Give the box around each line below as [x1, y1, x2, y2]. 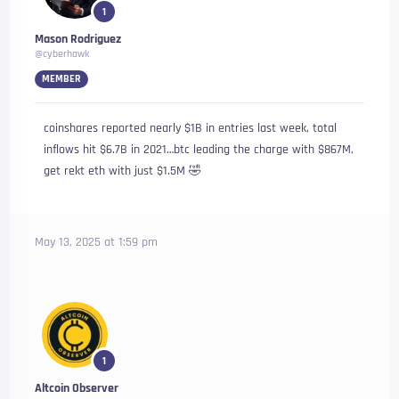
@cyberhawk [35, 47, 90, 61]
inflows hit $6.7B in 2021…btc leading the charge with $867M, [44, 142, 354, 158]
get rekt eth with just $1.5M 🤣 [44, 163, 202, 179]
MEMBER [42, 72, 82, 85]
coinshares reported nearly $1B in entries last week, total [44, 120, 338, 136]
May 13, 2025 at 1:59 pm [35, 234, 159, 250]
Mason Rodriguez [35, 31, 122, 47]
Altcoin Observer [35, 380, 119, 396]
